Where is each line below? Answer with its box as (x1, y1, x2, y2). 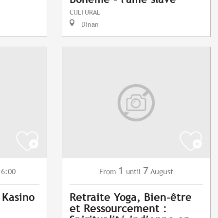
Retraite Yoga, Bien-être (70, 191, 192, 204)
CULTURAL (70, 8, 100, 17)
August (150, 167, 173, 177)
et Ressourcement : (70, 202, 167, 215)
